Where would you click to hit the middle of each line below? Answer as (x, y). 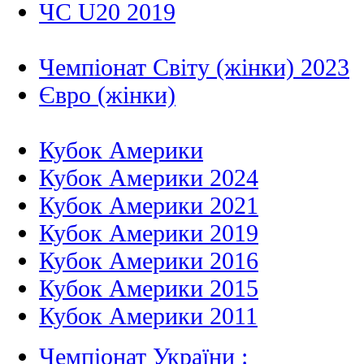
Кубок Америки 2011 (148, 316)
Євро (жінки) (107, 95)
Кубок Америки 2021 (149, 206)
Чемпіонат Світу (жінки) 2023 (194, 67)
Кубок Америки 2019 (149, 233)
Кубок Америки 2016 (149, 261)
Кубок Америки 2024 (149, 178)
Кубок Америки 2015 (149, 288)
